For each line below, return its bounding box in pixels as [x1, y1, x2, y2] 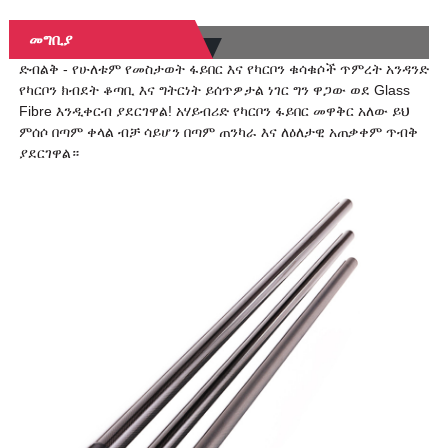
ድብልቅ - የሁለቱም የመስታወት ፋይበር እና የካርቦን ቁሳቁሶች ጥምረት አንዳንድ [18, 61, 429, 78]
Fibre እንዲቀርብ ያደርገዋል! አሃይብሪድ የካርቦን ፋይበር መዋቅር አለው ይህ [18, 103, 409, 120]
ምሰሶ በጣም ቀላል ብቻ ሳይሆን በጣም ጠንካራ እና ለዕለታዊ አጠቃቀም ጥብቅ [18, 124, 418, 141]
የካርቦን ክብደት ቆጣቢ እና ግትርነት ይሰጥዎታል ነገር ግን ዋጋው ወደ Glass [18, 82, 410, 99]
